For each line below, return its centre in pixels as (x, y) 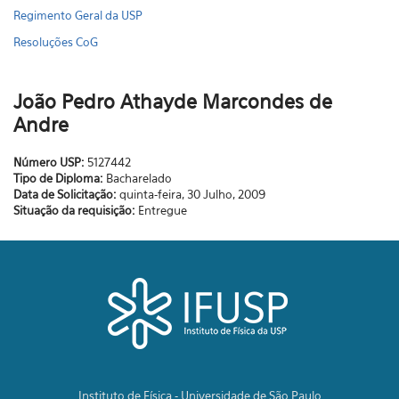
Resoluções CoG (56, 42)
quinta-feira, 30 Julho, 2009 (192, 194)
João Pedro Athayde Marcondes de (173, 102)
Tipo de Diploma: (60, 178)
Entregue (163, 210)
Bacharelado (139, 178)
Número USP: (50, 162)
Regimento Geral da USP (78, 15)
